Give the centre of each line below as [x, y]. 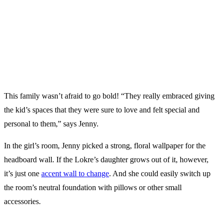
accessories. [23, 202]
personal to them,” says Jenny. [52, 124]
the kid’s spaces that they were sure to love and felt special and [102, 110]
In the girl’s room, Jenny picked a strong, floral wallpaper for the [105, 146]
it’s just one [23, 174]
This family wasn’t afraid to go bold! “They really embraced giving [109, 96]
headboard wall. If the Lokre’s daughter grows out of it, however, [106, 160]
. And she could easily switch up [160, 174]
